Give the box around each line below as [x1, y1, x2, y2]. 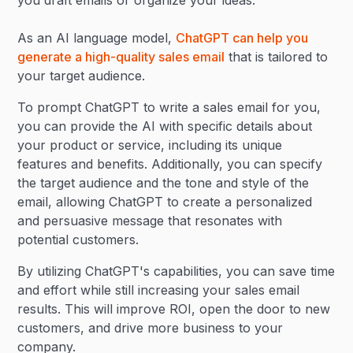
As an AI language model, [17, 30, 176, 46]
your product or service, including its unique [17, 137, 283, 153]
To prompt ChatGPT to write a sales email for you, [17, 99, 321, 115]
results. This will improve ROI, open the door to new [17, 301, 331, 317]
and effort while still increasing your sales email [17, 282, 300, 298]
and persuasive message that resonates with [17, 213, 283, 229]
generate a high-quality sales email [17, 49, 225, 65]
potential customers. [17, 232, 143, 247]
